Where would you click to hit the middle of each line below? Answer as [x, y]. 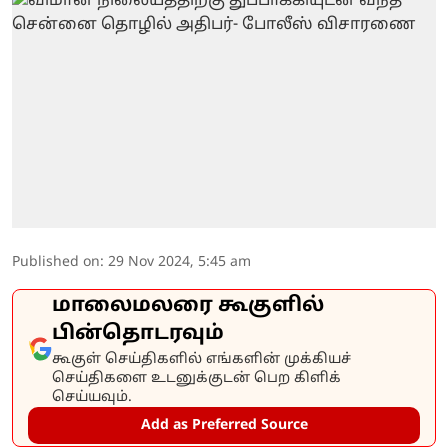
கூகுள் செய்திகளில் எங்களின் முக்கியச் [201, 359]
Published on [56, 262]
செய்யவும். [92, 397]
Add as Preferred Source [224, 425]
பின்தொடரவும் [138, 333]
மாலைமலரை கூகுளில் [188, 305]
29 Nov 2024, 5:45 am [179, 262]
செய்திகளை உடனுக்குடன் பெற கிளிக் [196, 378]
